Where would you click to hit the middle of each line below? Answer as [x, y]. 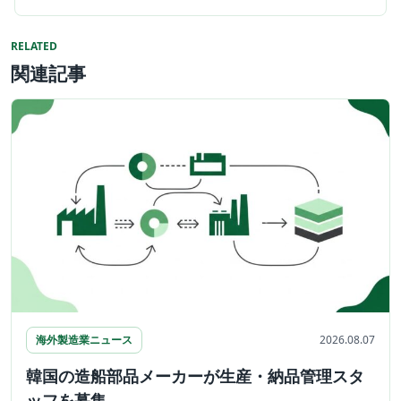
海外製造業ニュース [84, 339]
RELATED [34, 47]
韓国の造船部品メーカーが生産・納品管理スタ [195, 375]
